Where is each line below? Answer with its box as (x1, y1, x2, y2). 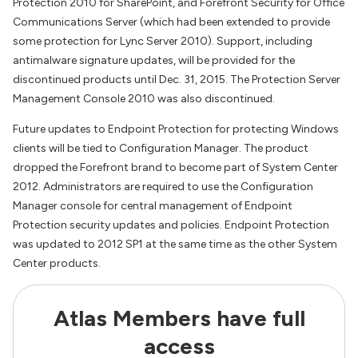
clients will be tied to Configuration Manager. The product (13, 141, 308, 155)
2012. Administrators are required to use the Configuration (13, 180, 313, 193)
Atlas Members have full (53, 304, 305, 332)
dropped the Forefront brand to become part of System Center (13, 161, 338, 174)
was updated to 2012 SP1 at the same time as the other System (13, 237, 337, 251)
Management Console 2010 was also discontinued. (13, 92, 275, 105)
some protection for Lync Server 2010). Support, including (13, 34, 312, 48)
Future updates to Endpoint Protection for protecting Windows (13, 122, 339, 136)
